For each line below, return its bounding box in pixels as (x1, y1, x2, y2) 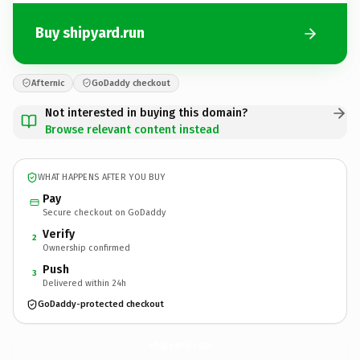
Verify (43, 227, 75, 241)
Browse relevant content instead (45, 122, 219, 137)
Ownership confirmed (43, 242, 130, 253)
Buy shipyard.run (35, 24, 145, 42)
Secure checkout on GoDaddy (43, 207, 166, 218)
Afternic (31, 77, 64, 88)
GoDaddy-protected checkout (38, 299, 164, 309)
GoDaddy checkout (92, 77, 170, 88)
